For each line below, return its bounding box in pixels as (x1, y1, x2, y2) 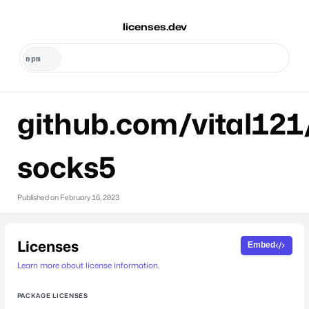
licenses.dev (122, 21, 187, 32)
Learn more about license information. (17, 260, 159, 270)
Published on (17, 193, 60, 201)
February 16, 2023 (59, 193, 119, 201)
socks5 (17, 150, 116, 185)
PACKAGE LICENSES (17, 291, 88, 299)
